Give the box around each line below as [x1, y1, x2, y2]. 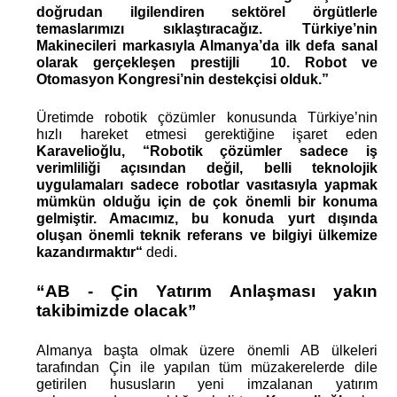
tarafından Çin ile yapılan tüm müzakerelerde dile [36, 359, 378, 375]
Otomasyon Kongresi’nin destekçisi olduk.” [36, 71, 333, 87]
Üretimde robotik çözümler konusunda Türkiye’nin [36, 109, 378, 125]
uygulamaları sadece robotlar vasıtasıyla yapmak [36, 176, 378, 192]
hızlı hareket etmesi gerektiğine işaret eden [36, 126, 378, 142]
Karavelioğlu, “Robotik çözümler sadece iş [36, 143, 378, 159]
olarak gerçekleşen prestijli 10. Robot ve [36, 54, 378, 70]
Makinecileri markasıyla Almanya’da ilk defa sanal [36, 37, 378, 53]
